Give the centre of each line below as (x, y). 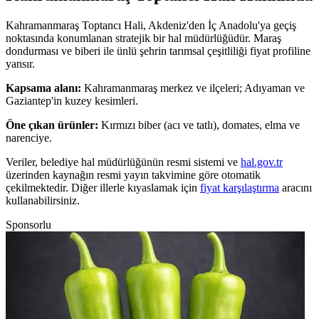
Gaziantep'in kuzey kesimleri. (72, 100)
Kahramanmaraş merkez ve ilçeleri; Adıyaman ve (194, 88)
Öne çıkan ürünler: (52, 125)
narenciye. (29, 137)
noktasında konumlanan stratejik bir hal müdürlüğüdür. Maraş (143, 38)
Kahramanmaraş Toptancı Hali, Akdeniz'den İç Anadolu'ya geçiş (151, 25)
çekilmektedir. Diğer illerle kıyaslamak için (101, 187)
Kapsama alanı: (43, 88)
